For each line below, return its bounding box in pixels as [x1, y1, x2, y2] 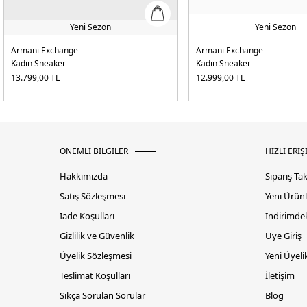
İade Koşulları [60, 210, 114, 223]
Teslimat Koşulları [60, 269, 130, 282]
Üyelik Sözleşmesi [60, 249, 132, 262]
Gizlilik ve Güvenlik [60, 230, 134, 243]
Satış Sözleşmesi [60, 190, 125, 203]
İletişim [265, 269, 295, 282]
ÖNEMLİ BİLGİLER [60, 145, 128, 158]
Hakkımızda [60, 170, 108, 183]
